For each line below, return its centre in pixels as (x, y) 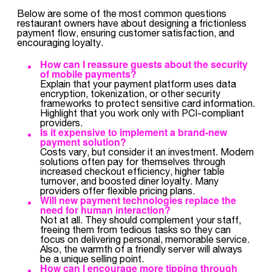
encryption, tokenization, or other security (130, 93)
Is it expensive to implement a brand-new (134, 132)
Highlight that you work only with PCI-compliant (142, 113)
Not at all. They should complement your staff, (141, 219)
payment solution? (83, 142)
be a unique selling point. (92, 258)
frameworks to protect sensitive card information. (148, 103)
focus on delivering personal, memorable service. (145, 239)
